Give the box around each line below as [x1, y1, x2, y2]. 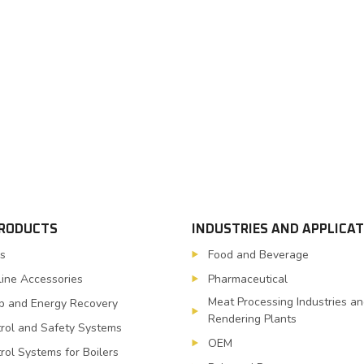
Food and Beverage [208, 246, 309, 262]
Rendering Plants [208, 310, 297, 327]
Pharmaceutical [208, 271, 288, 287]
